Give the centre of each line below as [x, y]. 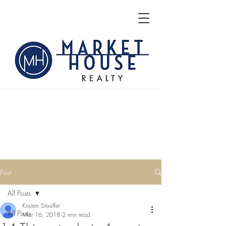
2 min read [76, 215]
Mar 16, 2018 [41, 215]
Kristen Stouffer [41, 206]
